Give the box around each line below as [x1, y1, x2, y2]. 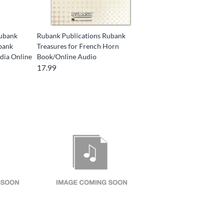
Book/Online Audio [37, 52, 97, 61]
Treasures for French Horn [37, 42, 119, 51]
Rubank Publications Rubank [37, 31, 126, 40]
